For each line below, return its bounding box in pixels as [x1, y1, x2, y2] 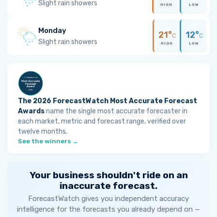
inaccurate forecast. [60, 180, 157, 191]
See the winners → [18, 138, 78, 145]
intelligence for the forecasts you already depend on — [17, 205, 200, 214]
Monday [38, 26, 66, 35]
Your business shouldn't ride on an [29, 170, 188, 181]
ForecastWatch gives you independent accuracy [28, 194, 189, 203]
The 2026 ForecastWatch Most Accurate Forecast [18, 97, 197, 105]
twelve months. [18, 127, 67, 136]
